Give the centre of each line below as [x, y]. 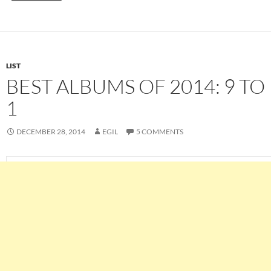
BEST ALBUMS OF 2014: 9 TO [135, 87]
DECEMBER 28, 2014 [51, 132]
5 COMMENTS [160, 132]
